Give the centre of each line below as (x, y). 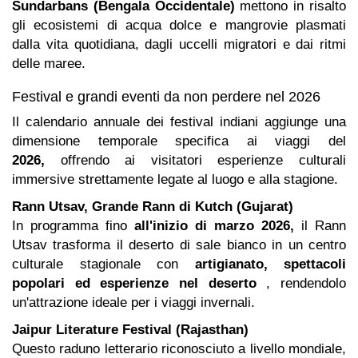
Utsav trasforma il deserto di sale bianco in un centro (179, 245)
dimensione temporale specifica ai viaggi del (179, 141)
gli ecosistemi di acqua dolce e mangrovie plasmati (179, 25)
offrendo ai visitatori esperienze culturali (195, 160)
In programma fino (73, 225)
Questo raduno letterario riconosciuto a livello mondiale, (179, 348)
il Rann (320, 225)
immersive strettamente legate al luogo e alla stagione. (175, 179)
